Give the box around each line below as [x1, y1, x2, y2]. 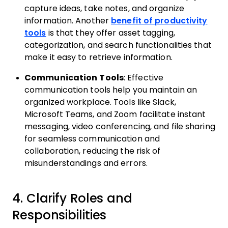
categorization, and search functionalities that [24, 41, 212, 50]
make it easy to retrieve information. [24, 53, 173, 62]
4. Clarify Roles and [12, 191, 132, 206]
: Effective [123, 73, 164, 82]
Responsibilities [12, 208, 107, 222]
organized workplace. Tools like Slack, [24, 98, 176, 107]
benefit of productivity [111, 16, 208, 25]
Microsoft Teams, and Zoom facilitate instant [24, 110, 206, 119]
